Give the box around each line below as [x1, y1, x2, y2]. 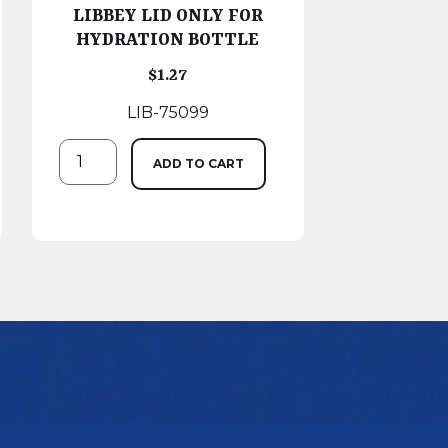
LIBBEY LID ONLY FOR [72, 5, 263, 26]
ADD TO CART [152, 155, 244, 171]
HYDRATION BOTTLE [76, 29, 260, 50]
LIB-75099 [126, 102, 209, 122]
